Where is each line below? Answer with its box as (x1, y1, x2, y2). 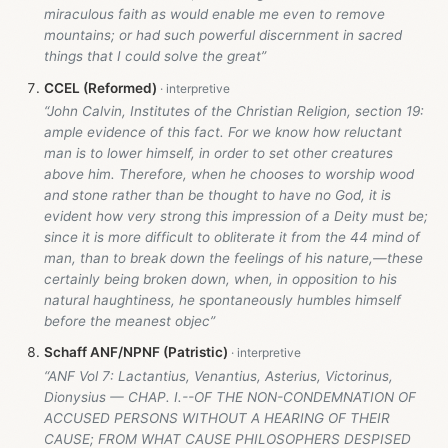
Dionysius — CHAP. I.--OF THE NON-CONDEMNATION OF (44, 388, 416, 405)
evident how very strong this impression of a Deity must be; (44, 208, 428, 225)
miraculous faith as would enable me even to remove (44, 6, 385, 23)
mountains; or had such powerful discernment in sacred (44, 27, 402, 44)
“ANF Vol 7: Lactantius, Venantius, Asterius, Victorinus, (44, 367, 393, 384)
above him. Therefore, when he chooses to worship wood (44, 166, 414, 183)
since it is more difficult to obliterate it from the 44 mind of (44, 229, 420, 246)
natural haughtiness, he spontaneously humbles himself (44, 292, 401, 309)
